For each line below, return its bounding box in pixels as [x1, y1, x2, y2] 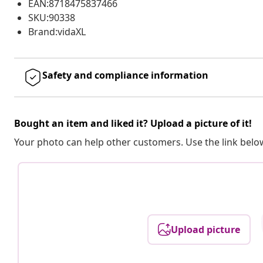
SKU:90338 [28, 11, 75, 24]
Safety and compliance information [42, 68, 208, 82]
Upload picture [171, 222, 241, 236]
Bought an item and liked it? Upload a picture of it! [14, 116, 252, 130]
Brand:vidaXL [28, 25, 86, 38]
